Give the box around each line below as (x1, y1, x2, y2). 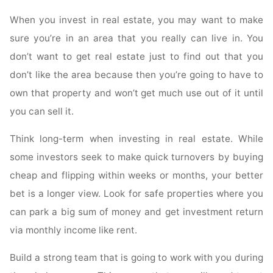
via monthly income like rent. (10, 224, 138, 236)
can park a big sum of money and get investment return (10, 206, 263, 218)
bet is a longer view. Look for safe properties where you (10, 188, 263, 200)
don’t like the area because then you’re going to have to (10, 68, 263, 80)
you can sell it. (10, 105, 74, 117)
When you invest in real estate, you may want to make (10, 13, 263, 26)
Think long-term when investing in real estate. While (10, 133, 263, 145)
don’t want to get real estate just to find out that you (10, 50, 263, 62)
